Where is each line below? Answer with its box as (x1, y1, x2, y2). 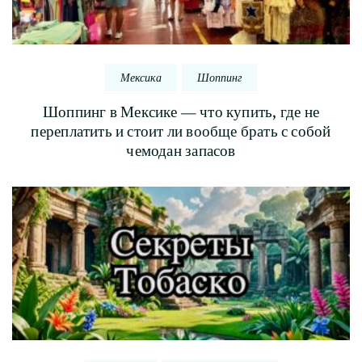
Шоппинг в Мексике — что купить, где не (43, 103, 319, 121)
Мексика (120, 71, 162, 85)
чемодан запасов (126, 142, 236, 160)
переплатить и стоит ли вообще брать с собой (31, 123, 331, 141)
